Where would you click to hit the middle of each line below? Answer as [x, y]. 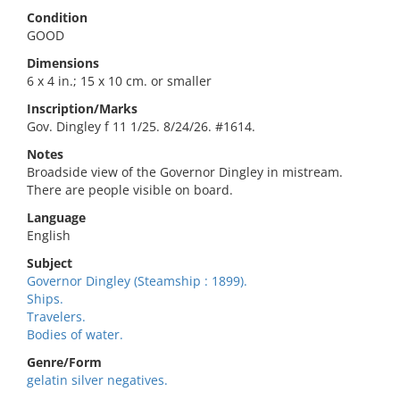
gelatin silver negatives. [97, 380]
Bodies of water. [75, 334]
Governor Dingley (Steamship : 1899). [137, 281]
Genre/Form [64, 362]
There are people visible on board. [130, 190]
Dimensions [63, 63]
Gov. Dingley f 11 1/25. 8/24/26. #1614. [141, 126]
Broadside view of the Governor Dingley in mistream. [185, 172]
